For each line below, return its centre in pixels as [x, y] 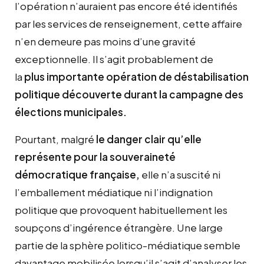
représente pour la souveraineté [95, 156]
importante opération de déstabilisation [147, 76]
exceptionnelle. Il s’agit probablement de [114, 59]
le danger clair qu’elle [149, 139]
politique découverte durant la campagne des [129, 94]
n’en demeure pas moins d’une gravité [105, 41]
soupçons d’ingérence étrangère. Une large [119, 227]
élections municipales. [71, 112]
